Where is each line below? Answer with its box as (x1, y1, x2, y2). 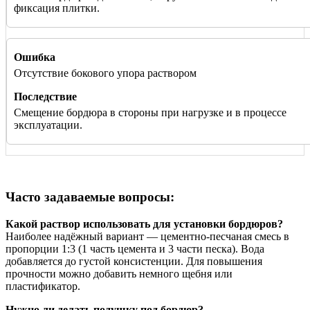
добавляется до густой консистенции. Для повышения (6, 255, 262, 267)
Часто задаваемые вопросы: (6, 190, 174, 205)
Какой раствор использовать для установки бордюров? (6, 217, 283, 230)
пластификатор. (6, 280, 80, 292)
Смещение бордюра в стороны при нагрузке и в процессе (14, 107, 286, 119)
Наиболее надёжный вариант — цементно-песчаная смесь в (6, 230, 289, 242)
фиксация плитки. (14, 2, 100, 15)
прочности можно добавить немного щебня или (6, 267, 232, 280)
